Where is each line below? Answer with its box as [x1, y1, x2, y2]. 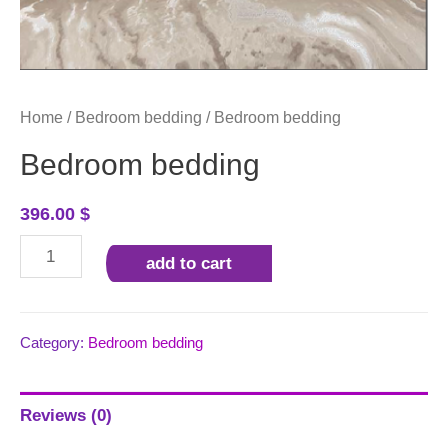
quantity [19, 301, 78, 321]
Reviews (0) [20, 406, 112, 426]
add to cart [145, 253, 232, 273]
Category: [20, 333, 88, 351]
